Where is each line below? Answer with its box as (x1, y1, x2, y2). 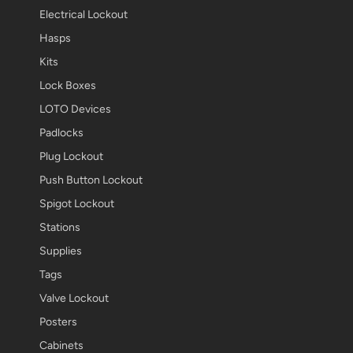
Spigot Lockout (39, 197, 114, 210)
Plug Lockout (39, 150, 103, 163)
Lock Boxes (39, 79, 96, 92)
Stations (39, 221, 80, 234)
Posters (39, 315, 77, 329)
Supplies (39, 244, 82, 258)
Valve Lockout (39, 292, 109, 305)
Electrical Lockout (39, 8, 128, 21)
